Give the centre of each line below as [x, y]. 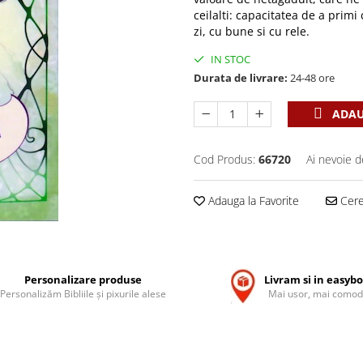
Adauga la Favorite [252, 201]
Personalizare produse [83, 280]
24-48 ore [311, 78]
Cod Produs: [224, 159]
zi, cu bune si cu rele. [253, 31]
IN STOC [229, 59]
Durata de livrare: [241, 78]
